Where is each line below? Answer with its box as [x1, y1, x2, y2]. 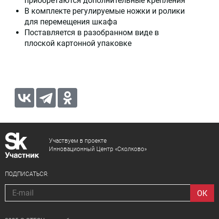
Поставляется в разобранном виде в [24, 28, 159, 38]
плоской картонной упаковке [24, 39, 131, 48]
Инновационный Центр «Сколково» [49, 145, 147, 153]
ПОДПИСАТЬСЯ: [5, 171, 48, 177]
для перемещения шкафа [24, 17, 117, 27]
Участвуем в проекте [49, 137, 107, 144]
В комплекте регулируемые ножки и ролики [24, 6, 185, 16]
